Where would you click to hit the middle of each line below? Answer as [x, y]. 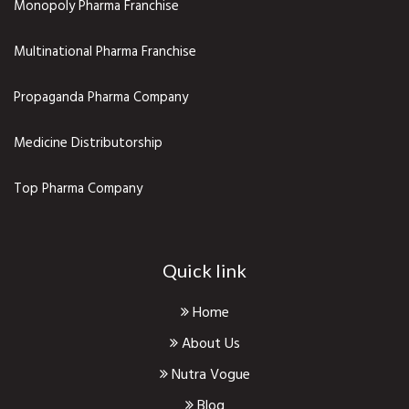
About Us [209, 344]
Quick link [204, 270]
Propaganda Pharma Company [101, 97]
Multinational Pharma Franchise [105, 52]
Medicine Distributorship [88, 143]
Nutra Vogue [209, 375]
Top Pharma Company [78, 189]
